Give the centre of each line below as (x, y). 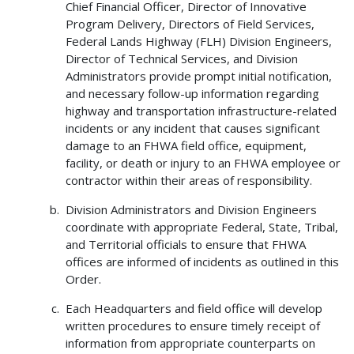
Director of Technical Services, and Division (181, 59)
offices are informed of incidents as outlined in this (202, 262)
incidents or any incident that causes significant (192, 128)
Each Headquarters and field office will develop (194, 309)
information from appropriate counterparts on (190, 343)
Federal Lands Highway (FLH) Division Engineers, (198, 41)
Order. (83, 279)
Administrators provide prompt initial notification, (198, 76)
